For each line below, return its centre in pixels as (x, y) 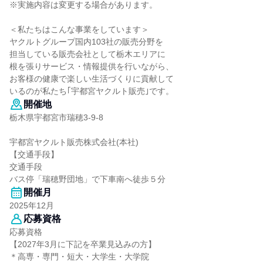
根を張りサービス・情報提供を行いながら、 (92, 66)
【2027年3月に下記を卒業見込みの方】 (83, 244)
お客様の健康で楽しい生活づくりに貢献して (92, 79)
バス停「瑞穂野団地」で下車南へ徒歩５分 (87, 179)
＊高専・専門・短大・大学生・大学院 (79, 257)
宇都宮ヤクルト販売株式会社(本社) (74, 142)
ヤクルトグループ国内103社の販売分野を (86, 42)
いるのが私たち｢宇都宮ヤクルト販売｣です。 (92, 91)
